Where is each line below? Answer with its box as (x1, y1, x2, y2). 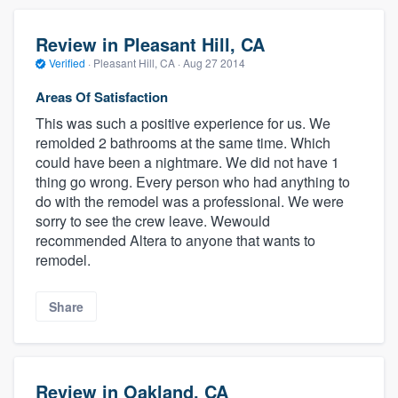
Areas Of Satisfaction (36, 86, 168, 107)
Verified (46, 55, 88, 71)
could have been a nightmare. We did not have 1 (36, 151, 339, 172)
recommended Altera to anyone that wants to (36, 229, 315, 251)
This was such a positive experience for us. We (36, 112, 330, 133)
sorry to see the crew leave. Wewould (36, 210, 270, 231)
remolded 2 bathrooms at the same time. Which (36, 131, 330, 153)
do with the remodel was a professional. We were (36, 190, 344, 211)
